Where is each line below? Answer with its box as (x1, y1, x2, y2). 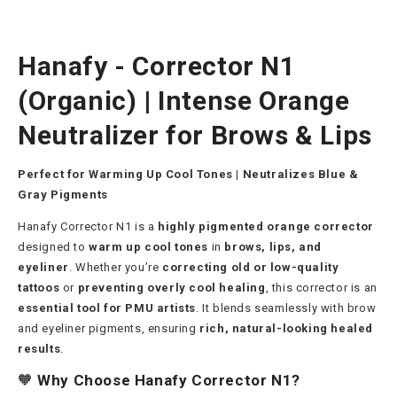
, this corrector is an (265, 280, 378, 294)
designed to (18, 239, 90, 253)
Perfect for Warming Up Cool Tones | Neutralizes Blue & (18, 167, 359, 181)
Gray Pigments (18, 187, 108, 201)
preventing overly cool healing (77, 280, 266, 294)
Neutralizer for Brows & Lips (18, 119, 372, 151)
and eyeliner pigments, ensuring (18, 321, 200, 335)
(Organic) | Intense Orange (18, 84, 350, 116)
